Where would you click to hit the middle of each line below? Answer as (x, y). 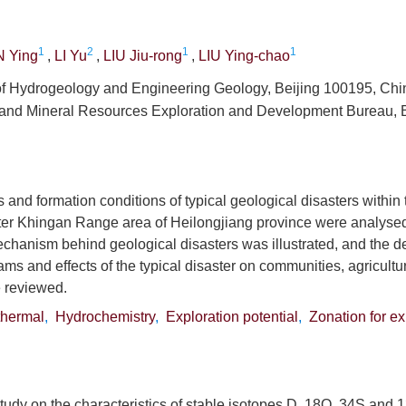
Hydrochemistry (105, 317)
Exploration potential (232, 317)
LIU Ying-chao (244, 56)
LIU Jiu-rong (143, 56)
